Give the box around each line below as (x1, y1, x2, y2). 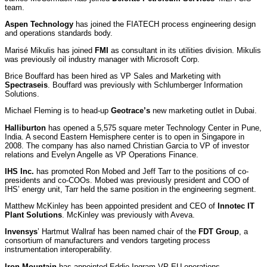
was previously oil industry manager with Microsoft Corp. (5, 54, 200, 64)
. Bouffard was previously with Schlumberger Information (48, 80, 243, 89)
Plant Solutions (5, 210, 62, 220)
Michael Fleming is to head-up (5, 106, 111, 116)
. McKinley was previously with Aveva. (62, 210, 195, 220)
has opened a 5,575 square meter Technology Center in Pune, (48, 123, 262, 132)
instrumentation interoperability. (5, 245, 112, 254)
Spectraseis (5, 80, 48, 89)
